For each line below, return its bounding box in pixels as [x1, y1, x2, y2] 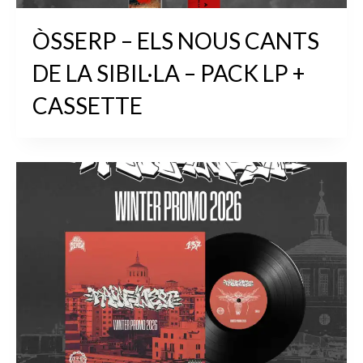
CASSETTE [32, 91, 143, 119]
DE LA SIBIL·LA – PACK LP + [32, 58, 305, 87]
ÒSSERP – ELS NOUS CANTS [32, 26, 319, 54]
